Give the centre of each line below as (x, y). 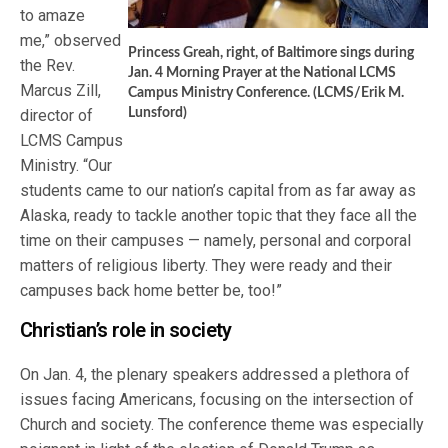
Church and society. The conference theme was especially (222, 424)
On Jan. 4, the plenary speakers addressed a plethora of (215, 374)
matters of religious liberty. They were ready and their (206, 265)
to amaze (53, 15)
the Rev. (48, 65)
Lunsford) (157, 112)
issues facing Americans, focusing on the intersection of (217, 399)
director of (57, 115)
